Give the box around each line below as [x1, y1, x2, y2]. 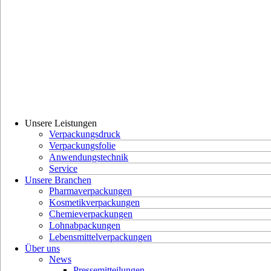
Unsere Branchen [25, 175, 91, 185]
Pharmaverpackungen [49, 186, 132, 196]
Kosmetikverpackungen [49, 197, 140, 207]
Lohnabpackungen [49, 220, 120, 230]
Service [49, 163, 77, 174]
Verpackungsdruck [49, 129, 120, 139]
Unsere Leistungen [25, 118, 97, 128]
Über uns [25, 243, 60, 253]
